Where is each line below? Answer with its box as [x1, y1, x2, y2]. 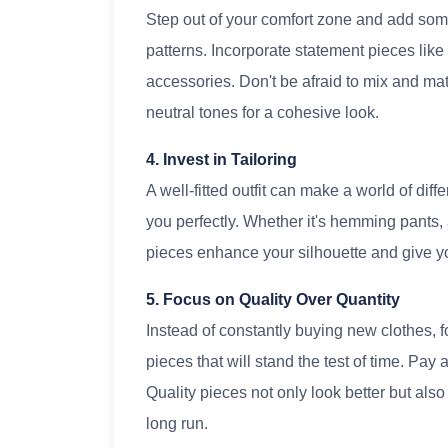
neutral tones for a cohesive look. [146, 104, 379, 122]
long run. [146, 415, 208, 433]
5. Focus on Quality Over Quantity [146, 291, 400, 309]
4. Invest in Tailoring [146, 151, 297, 169]
